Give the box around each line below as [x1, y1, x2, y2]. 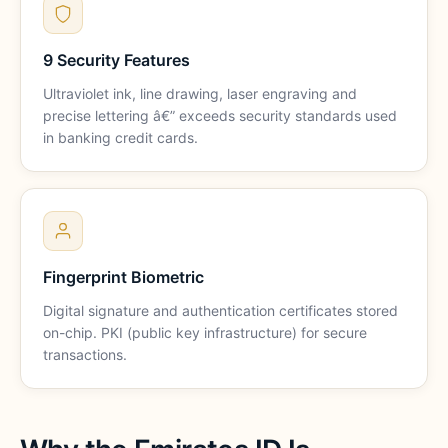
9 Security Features [43, 49, 190, 70]
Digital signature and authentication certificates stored [43, 301, 398, 319]
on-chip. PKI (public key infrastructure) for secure [43, 323, 367, 341]
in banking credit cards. [43, 128, 198, 146]
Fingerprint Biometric [43, 266, 204, 287]
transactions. [43, 345, 127, 363]
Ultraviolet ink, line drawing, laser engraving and [43, 84, 357, 102]
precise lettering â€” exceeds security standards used [43, 106, 397, 124]
